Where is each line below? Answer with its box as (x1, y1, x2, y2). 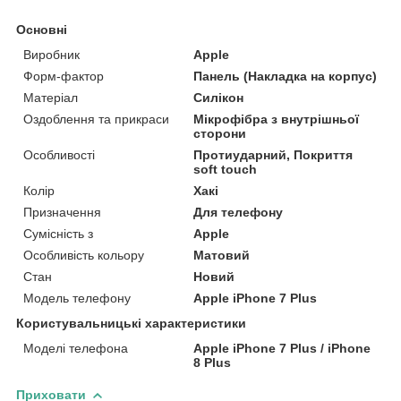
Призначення (23, 204, 101, 219)
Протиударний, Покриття (193, 147, 354, 162)
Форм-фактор (23, 68, 104, 83)
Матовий (193, 247, 251, 262)
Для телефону (193, 204, 284, 219)
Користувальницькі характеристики (16, 315, 246, 330)
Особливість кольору (23, 247, 144, 262)
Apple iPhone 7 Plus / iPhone (193, 340, 371, 355)
